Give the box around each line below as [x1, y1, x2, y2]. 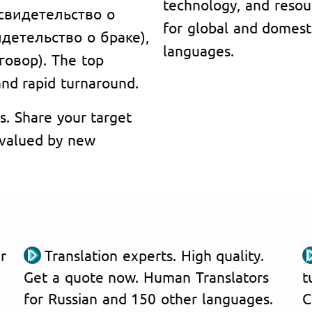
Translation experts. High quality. [45, 245, 265, 264]
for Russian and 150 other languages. [24, 288, 273, 307]
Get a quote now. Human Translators [24, 267, 269, 286]
